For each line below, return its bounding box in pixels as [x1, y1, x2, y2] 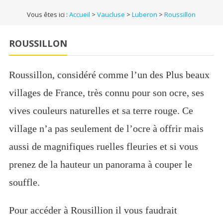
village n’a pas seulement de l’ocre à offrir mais [8, 123, 204, 134]
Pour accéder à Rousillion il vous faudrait [8, 205, 177, 216]
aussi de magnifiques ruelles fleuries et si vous [8, 141, 198, 152]
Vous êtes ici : [27, 10, 70, 19]
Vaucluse [97, 10, 125, 19]
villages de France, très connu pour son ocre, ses [8, 87, 204, 98]
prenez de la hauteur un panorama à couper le [8, 159, 192, 170]
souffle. [8, 177, 40, 188]
